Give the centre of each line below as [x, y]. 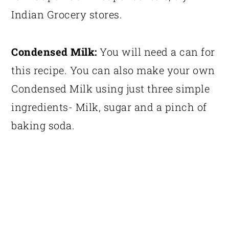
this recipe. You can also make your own [113, 70]
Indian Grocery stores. [67, 14]
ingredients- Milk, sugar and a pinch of [109, 107]
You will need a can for [156, 51]
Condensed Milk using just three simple [111, 88]
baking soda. [44, 125]
